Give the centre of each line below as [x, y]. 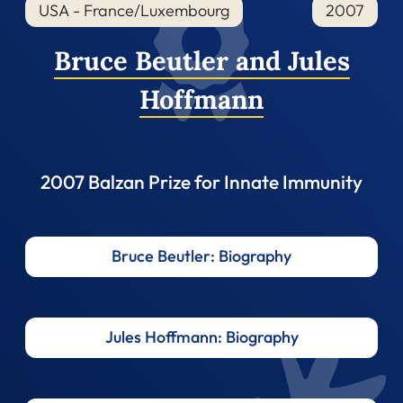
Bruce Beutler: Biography [201, 256]
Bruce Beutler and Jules [201, 60]
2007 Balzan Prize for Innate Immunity [201, 181]
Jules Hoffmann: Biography [201, 337]
